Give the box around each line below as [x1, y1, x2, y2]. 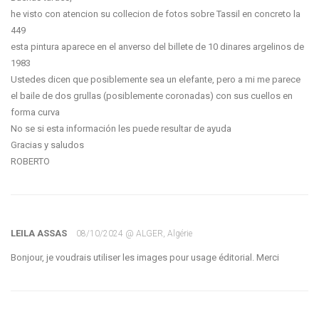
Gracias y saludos [11, 140, 84, 150]
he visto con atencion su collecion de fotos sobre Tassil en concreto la [11, 9, 300, 19]
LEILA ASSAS [11, 228, 69, 239]
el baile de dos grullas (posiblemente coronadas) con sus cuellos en [11, 90, 293, 101]
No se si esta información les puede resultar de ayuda [11, 123, 231, 134]
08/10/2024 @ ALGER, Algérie [76, 229, 192, 239]
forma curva [11, 107, 60, 117]
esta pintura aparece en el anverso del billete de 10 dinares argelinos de [11, 41, 304, 52]
